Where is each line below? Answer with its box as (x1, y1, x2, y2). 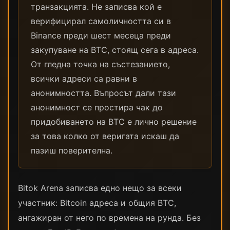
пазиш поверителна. (31, 145, 112, 156)
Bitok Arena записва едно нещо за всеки (18, 183, 182, 193)
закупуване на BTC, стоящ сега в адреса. (31, 45, 199, 55)
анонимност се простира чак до (31, 102, 163, 112)
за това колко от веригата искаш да (31, 131, 179, 141)
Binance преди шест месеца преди (31, 30, 171, 41)
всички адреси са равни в (31, 73, 137, 84)
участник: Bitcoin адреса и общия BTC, (18, 198, 176, 208)
